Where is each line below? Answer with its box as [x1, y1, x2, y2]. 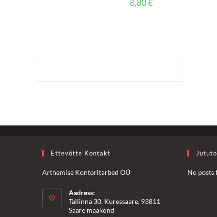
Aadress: [69, 188, 95, 197]
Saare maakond [69, 205, 114, 214]
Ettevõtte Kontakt [51, 149, 110, 157]
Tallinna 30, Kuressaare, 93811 [69, 197, 160, 205]
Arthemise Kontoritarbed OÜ [42, 168, 130, 176]
